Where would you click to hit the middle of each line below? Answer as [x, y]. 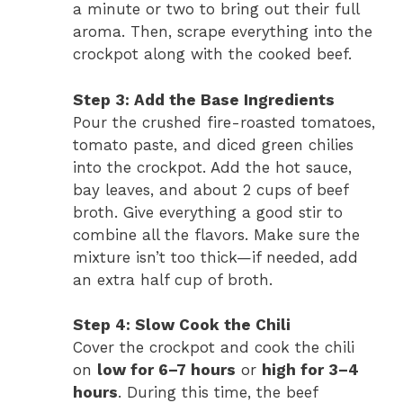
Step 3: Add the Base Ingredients [204, 99]
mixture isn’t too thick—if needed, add [215, 257]
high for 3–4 [310, 370]
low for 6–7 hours [166, 370]
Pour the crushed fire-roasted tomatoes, [224, 122]
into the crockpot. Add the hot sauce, [212, 167]
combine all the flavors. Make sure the [216, 234]
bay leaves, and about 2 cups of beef [210, 189]
